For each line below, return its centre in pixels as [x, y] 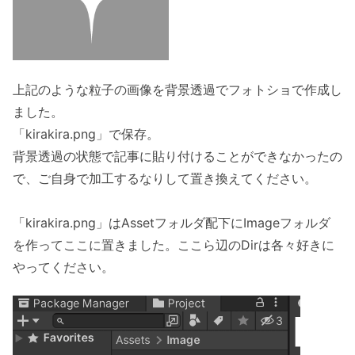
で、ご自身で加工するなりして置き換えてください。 [165, 178]
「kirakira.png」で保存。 [86, 134]
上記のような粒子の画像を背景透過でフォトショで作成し [177, 89]
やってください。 [63, 267]
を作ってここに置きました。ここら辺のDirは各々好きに [174, 244]
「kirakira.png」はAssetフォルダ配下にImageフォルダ [172, 222]
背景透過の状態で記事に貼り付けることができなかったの [177, 156]
